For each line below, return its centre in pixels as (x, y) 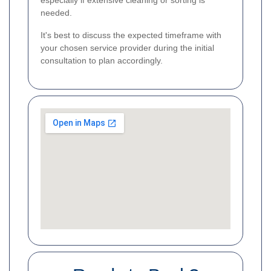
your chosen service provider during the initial (127, 48)
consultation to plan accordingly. (102, 61)
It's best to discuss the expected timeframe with (131, 35)
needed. (56, 13)
